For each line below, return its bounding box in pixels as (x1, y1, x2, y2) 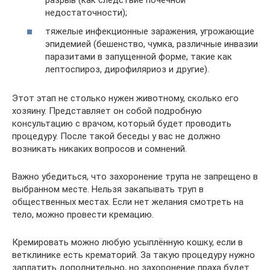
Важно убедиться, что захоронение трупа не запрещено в (12, 171, 258, 182)
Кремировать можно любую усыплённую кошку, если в (12, 237, 243, 248)
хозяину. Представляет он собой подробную (12, 105, 202, 116)
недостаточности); (45, 7, 127, 18)
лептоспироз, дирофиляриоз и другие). (45, 64, 209, 75)
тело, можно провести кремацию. (12, 209, 154, 220)
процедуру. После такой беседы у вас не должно (12, 131, 221, 142)
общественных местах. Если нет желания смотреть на (12, 196, 243, 207)
